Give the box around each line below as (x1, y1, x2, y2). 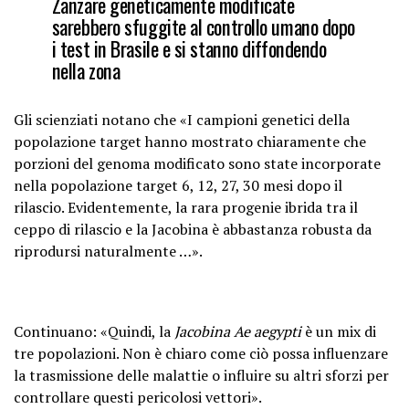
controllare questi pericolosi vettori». (14, 387, 262, 407)
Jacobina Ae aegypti (174, 321, 305, 341)
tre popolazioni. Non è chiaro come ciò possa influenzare (14, 343, 388, 363)
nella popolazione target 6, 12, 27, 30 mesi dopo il (14, 175, 342, 195)
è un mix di (305, 321, 376, 341)
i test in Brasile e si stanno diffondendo (51, 33, 327, 63)
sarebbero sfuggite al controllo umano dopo (51, 11, 355, 41)
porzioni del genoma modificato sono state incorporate (14, 153, 381, 173)
